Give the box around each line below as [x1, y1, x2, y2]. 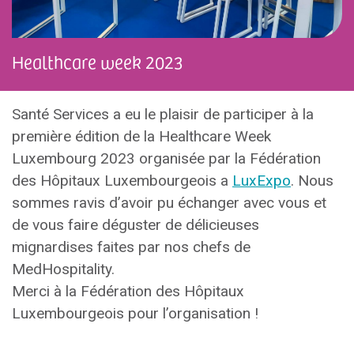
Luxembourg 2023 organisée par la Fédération [12, 149, 321, 168]
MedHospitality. [12, 260, 115, 278]
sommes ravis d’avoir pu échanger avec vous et [12, 194, 326, 212]
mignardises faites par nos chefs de [12, 238, 250, 256]
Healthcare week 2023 [12, 49, 183, 73]
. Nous [291, 171, 333, 190]
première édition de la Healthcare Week [12, 127, 271, 145]
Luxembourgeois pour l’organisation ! [12, 304, 258, 322]
